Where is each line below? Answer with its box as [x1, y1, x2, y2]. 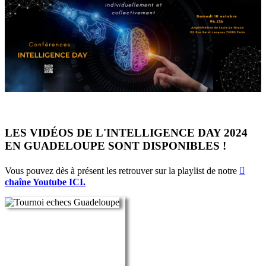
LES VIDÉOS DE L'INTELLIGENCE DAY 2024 [5, 126, 248, 140]
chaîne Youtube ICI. [5, 176, 85, 187]
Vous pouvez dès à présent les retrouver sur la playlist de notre [5, 165, 239, 176]
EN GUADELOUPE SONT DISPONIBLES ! [5, 140, 226, 153]
